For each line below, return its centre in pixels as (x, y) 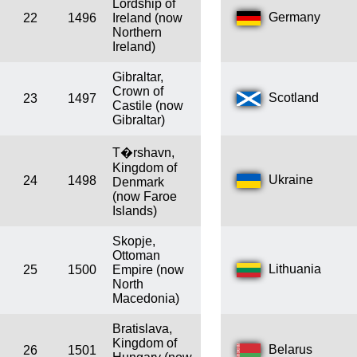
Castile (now (148, 106)
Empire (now (148, 270)
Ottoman (136, 256)
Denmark (138, 182)
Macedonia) (146, 299)
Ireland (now (147, 18)
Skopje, (134, 241)
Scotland (294, 98)
